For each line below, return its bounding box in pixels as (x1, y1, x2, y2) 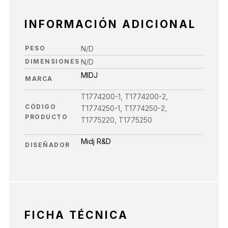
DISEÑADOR (25, 141, 70, 149)
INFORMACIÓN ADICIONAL (24, 18, 196, 31)
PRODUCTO (25, 113, 68, 121)
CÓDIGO (25, 103, 56, 111)
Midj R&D (81, 137, 111, 146)
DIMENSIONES (25, 58, 80, 66)
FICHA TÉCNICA (24, 209, 128, 222)
